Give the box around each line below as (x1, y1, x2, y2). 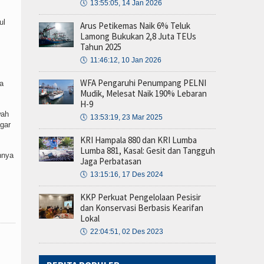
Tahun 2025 (80, 41, 121, 53)
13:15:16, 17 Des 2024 (90, 170, 163, 179)
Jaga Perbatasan (80, 156, 141, 167)
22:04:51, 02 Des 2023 (90, 227, 163, 236)
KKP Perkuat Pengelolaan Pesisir (80, 192, 201, 203)
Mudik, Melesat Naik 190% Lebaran (80, 88, 207, 100)
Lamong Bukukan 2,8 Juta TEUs (80, 31, 196, 42)
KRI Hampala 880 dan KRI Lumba (80, 134, 197, 146)
